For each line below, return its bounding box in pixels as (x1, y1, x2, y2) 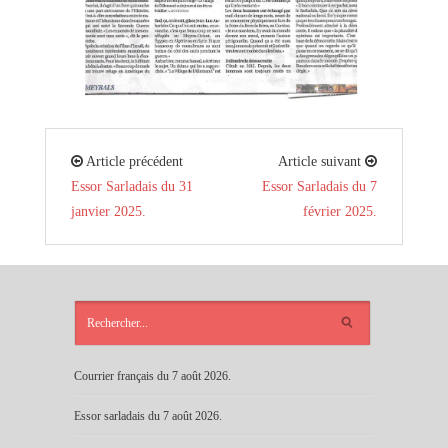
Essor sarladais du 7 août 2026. (74, 408, 222, 423)
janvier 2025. (70, 203, 146, 219)
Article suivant (278, 153, 366, 169)
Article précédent (82, 153, 183, 169)
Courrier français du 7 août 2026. (74, 368, 231, 383)
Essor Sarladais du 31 (70, 178, 193, 194)
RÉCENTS (386, 309, 429, 324)
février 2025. (303, 203, 378, 219)
